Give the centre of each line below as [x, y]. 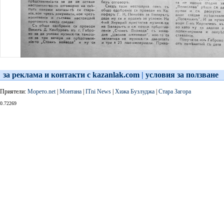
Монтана [70, 91]
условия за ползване [182, 75]
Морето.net [41, 91]
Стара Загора [175, 91]
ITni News [98, 91]
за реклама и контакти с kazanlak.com [71, 75]
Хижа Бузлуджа [135, 91]
